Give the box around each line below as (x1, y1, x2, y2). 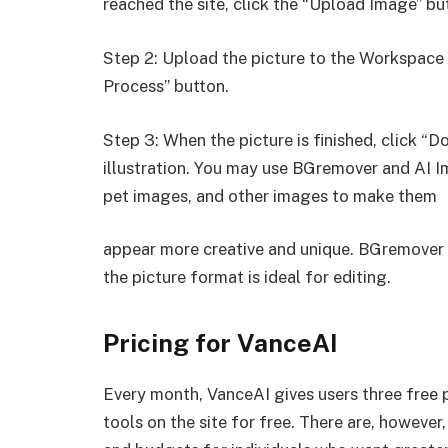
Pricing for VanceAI (103, 327, 338, 358)
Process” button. (103, 75, 229, 96)
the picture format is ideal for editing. (103, 267, 391, 288)
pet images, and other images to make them (103, 185, 437, 206)
